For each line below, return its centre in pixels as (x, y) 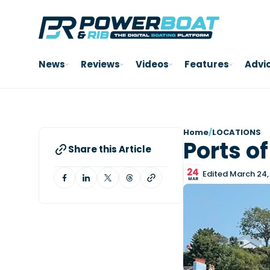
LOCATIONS (237, 132)
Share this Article (110, 149)
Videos (152, 64)
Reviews (100, 64)
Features (207, 64)
